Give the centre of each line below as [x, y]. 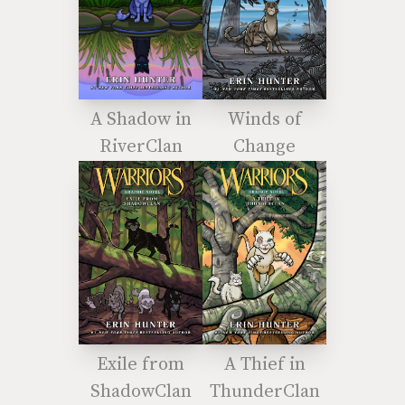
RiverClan [141, 147]
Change [264, 147]
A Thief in [264, 365]
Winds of [264, 120]
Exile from [141, 365]
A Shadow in [141, 120]
